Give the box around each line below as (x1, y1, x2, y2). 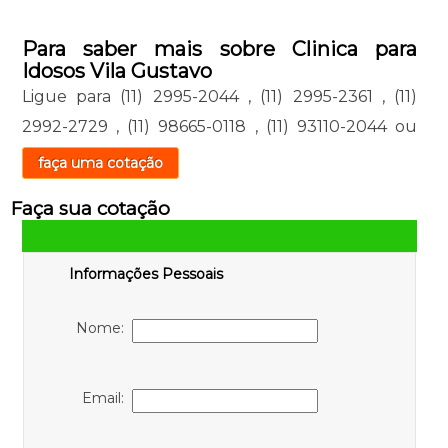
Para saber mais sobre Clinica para (21, 36, 418, 61)
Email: (81, 388, 132, 407)
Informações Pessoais (68, 264, 223, 283)
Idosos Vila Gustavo (21, 58, 212, 83)
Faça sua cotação (10, 196, 170, 220)
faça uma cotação (37, 153, 163, 172)
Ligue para (21, 86, 121, 106)
